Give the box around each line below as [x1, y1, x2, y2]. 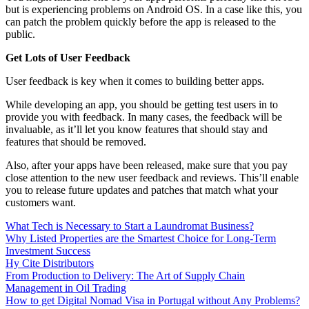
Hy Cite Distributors [6, 257, 94, 269]
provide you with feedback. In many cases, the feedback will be [6, 110, 282, 123]
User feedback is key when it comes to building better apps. [6, 74, 264, 87]
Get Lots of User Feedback [6, 51, 130, 63]
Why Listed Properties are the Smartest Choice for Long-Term [6, 232, 276, 244]
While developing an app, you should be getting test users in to [6, 98, 278, 110]
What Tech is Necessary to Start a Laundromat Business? [6, 219, 254, 232]
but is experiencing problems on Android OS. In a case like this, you [6, 3, 302, 15]
